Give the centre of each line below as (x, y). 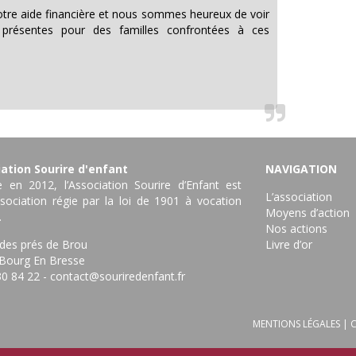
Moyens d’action (308, 213)
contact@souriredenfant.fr (118, 276)
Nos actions (296, 228)
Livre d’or (289, 244)
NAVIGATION (301, 169)
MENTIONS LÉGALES (296, 324)
